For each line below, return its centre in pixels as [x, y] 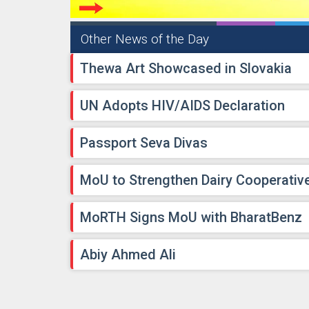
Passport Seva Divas [144, 143]
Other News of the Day [145, 39]
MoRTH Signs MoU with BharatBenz [191, 218]
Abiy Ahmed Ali [128, 255]
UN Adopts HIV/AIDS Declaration [182, 106]
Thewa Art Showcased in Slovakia [186, 69]
